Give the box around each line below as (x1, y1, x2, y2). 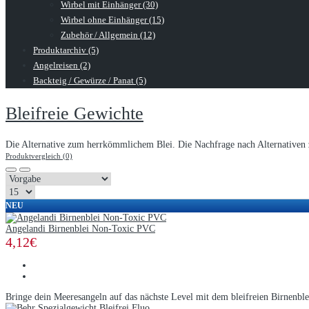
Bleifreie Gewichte (6, 103, 143, 123)
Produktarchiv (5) (33, 45, 99, 56)
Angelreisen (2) (33, 60, 90, 71)
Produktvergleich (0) (6, 151, 72, 160)
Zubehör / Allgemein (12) (61, 30, 155, 41)
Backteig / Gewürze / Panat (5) (33, 75, 146, 86)
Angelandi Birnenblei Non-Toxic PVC (6, 223, 155, 234)
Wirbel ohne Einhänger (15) (61, 14, 164, 26)
